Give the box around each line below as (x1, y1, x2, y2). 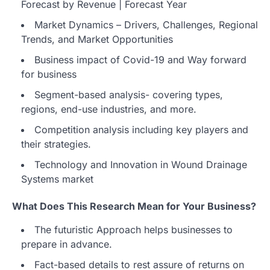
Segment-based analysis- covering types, (34, 88, 223, 101)
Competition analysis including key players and (34, 123, 248, 136)
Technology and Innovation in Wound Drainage (34, 158, 247, 171)
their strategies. (21, 137, 91, 150)
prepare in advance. (21, 237, 112, 250)
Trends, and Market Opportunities (21, 33, 173, 45)
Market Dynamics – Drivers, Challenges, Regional (34, 18, 258, 31)
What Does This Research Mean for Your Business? (12, 199, 256, 212)
